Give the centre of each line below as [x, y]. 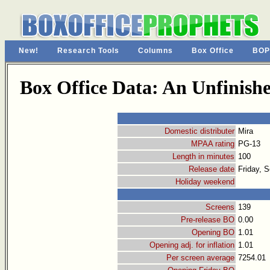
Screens [220, 207]
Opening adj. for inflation [192, 245]
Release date [212, 169]
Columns [155, 51]
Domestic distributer [199, 131]
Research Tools [88, 51]
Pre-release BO [208, 220]
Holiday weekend [205, 182]
